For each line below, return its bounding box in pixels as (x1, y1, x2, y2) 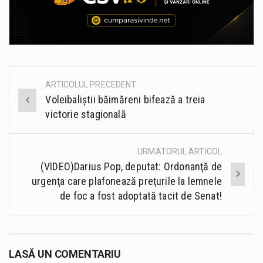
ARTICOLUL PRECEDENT (45, 80, 137, 90)
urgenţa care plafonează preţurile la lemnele (32, 175, 222, 188)
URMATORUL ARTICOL (137, 147, 222, 157)
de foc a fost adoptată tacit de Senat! (60, 190, 222, 203)
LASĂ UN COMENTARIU (9, 248, 121, 261)
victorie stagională (45, 108, 126, 121)
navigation (9, 103, 86, 122)
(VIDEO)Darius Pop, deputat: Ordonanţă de (40, 160, 222, 173)
